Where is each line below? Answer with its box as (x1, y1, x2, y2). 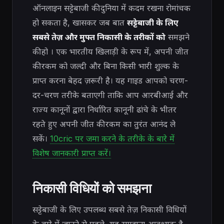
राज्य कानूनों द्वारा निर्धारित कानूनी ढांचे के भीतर (32, 104, 176, 114)
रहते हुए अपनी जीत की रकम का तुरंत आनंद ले (32, 119, 175, 129)
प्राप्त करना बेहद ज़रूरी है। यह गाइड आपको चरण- (32, 75, 188, 85)
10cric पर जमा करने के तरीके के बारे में (50, 133, 174, 143)
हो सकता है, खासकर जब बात (32, 17, 127, 27)
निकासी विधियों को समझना (32, 178, 151, 196)
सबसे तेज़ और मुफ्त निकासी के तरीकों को (32, 32, 165, 42)
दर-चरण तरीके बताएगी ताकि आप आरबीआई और (32, 90, 188, 100)
